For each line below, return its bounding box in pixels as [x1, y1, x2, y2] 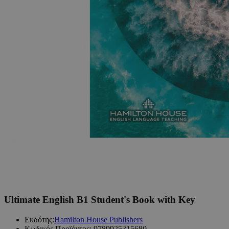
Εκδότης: [25, 215, 54, 224]
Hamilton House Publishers [54, 215, 143, 224]
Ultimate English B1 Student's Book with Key [4, 194, 195, 205]
